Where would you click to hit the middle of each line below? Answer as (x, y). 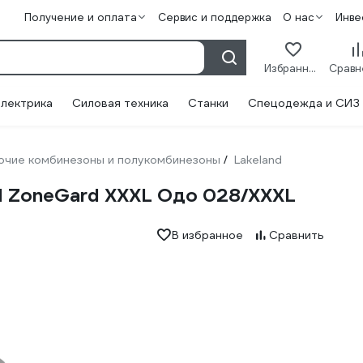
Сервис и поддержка (214, 17)
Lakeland (258, 160)
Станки (208, 103)
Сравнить (296, 235)
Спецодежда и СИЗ (304, 103)
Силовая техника (120, 103)
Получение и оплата (80, 17)
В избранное (207, 235)
